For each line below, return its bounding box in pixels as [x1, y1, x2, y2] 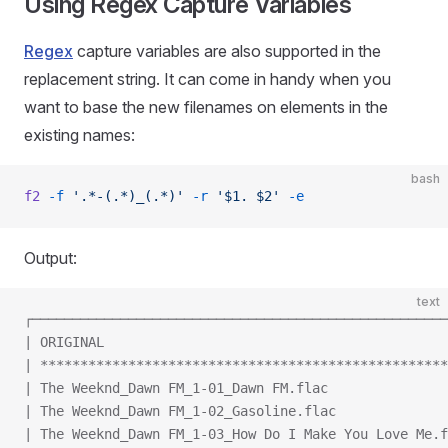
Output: [24, 248, 77, 268]
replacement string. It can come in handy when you [24, 69, 391, 89]
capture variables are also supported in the [73, 41, 381, 61]
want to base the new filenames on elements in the [24, 97, 388, 117]
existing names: [24, 125, 135, 145]
